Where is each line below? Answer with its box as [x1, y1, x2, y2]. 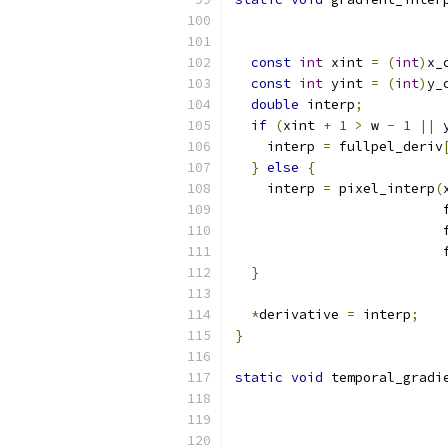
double [251, 96, 299, 113]
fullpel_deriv [331, 138, 443, 155]
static [235, 369, 283, 386]
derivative [259, 306, 347, 323]
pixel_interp [331, 180, 435, 197]
